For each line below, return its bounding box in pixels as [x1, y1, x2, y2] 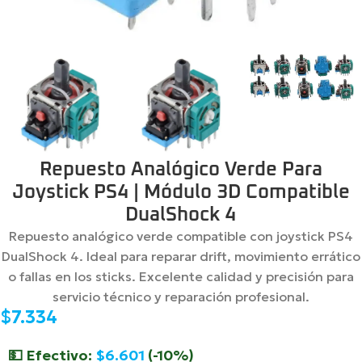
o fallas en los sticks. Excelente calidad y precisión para [7, 268, 354, 285]
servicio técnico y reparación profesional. [52, 288, 309, 305]
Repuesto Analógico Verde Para [39, 160, 322, 180]
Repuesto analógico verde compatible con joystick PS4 [8, 228, 353, 245]
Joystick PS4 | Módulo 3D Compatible [11, 183, 350, 203]
